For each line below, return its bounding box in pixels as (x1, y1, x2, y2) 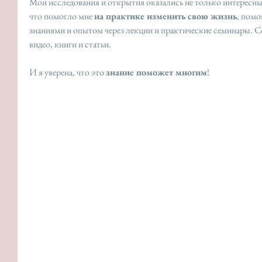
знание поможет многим (106, 66, 207, 79)
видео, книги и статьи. (29, 38, 111, 51)
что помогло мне (29, 10, 94, 23)
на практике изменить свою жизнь (94, 10, 237, 23)
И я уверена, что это (29, 66, 106, 79)
